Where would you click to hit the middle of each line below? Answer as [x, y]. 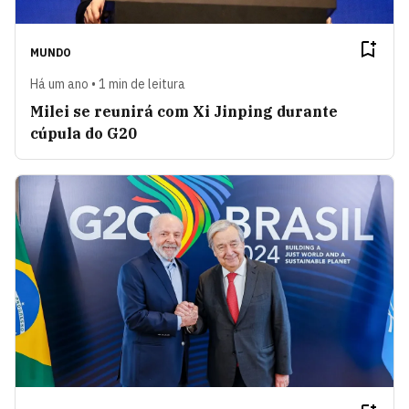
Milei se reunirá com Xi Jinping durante [184, 111]
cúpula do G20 [84, 133]
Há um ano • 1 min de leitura [108, 84]
